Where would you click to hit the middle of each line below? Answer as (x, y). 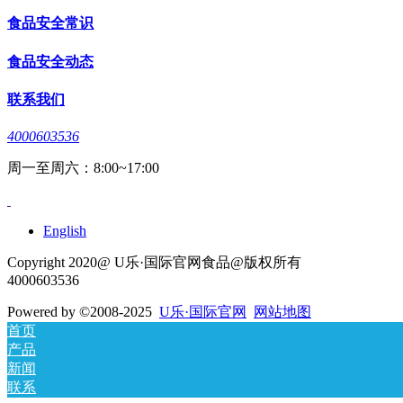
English (65, 231)
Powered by (43, 312)
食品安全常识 (50, 23)
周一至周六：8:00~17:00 (83, 168)
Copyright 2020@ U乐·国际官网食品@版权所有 (154, 263)
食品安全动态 (50, 61)
